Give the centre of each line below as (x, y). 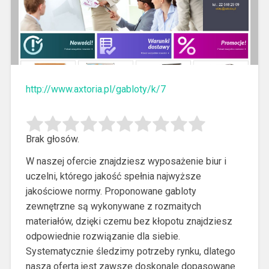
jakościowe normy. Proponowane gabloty (111, 192)
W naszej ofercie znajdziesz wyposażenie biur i (126, 162)
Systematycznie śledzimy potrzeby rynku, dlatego (130, 252)
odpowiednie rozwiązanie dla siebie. (103, 237)
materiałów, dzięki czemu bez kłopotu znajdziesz (129, 222)
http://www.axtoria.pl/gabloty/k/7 (95, 89)
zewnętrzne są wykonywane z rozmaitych (113, 207)
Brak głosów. (52, 139)
